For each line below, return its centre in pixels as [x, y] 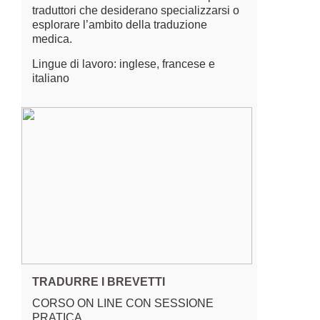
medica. [52, 39]
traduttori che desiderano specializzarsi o [136, 10]
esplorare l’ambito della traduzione [120, 25]
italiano [51, 78]
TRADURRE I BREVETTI [99, 282]
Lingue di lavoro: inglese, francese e [124, 64]
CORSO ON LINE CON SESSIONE [123, 303]
